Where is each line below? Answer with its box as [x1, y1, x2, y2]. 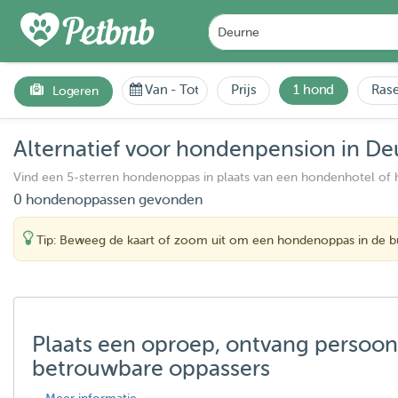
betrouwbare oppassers [32, 356, 270, 381]
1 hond [293, 83, 335, 98]
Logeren [52, 84, 99, 98]
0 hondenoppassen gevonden [13, 192, 203, 208]
